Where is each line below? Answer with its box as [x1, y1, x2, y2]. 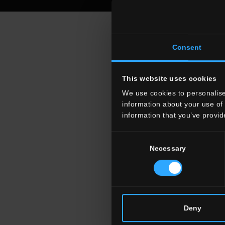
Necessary [150, 144, 186, 153]
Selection [111, 145, 141, 154]
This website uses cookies [122, 74, 217, 83]
